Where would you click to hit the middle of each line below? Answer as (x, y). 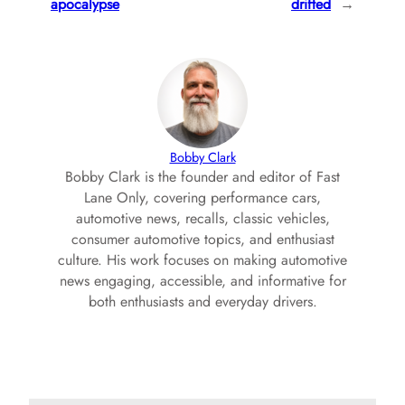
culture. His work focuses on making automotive (202, 260)
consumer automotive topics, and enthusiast (202, 240)
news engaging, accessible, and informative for (202, 281)
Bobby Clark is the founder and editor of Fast (202, 177)
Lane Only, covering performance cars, (202, 198)
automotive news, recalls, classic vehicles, (202, 219)
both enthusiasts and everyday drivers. (202, 302)
